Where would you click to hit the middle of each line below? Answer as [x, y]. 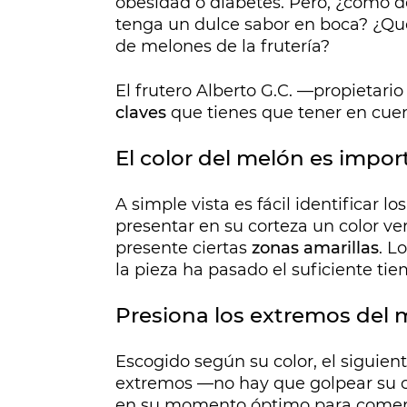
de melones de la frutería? [223, 47]
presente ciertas [184, 248]
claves [141, 113]
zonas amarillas [315, 248]
